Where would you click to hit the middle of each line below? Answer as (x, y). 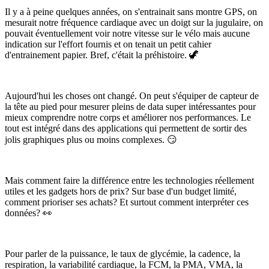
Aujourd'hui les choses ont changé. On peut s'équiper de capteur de (132, 95)
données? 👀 (29, 213)
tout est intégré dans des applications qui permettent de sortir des (126, 128)
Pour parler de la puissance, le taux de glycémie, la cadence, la (122, 253)
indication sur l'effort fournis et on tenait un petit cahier (108, 44)
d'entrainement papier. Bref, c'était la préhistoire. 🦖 (102, 55)
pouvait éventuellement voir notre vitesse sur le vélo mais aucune (127, 33)
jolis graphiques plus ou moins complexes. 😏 (91, 139)
